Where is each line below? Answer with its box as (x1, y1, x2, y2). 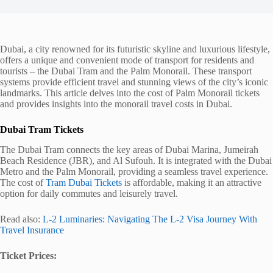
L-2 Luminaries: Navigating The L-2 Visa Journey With (43, 213, 257, 224)
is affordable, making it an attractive (122, 177, 261, 188)
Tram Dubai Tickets (43, 177, 122, 188)
